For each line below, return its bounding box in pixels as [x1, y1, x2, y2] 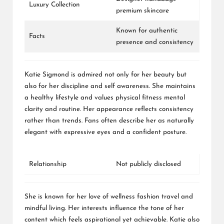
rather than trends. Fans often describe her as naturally [24, 117, 194, 124]
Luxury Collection [29, 1, 80, 8]
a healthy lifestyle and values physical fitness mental [24, 94, 185, 101]
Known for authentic [116, 27, 177, 34]
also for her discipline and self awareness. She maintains [24, 83, 195, 90]
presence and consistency [116, 39, 193, 46]
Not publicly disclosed [116, 161, 181, 168]
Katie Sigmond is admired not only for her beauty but [24, 71, 186, 78]
